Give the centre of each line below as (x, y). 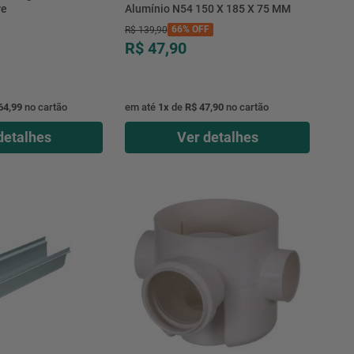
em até (141, 107)
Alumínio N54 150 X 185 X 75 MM (207, 8)
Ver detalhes (217, 137)
